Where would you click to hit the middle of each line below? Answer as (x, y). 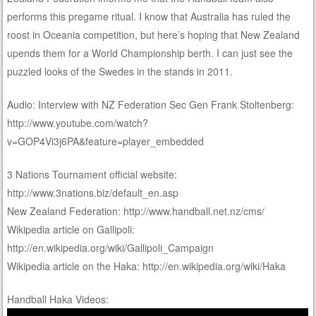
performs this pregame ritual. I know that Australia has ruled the (149, 16)
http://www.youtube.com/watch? (78, 122)
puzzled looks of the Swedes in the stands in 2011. (120, 71)
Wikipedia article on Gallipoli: (71, 229)
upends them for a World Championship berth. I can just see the (150, 53)
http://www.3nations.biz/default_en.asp (93, 192)
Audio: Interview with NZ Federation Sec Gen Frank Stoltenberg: (151, 104)
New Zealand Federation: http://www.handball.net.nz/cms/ (136, 211)
